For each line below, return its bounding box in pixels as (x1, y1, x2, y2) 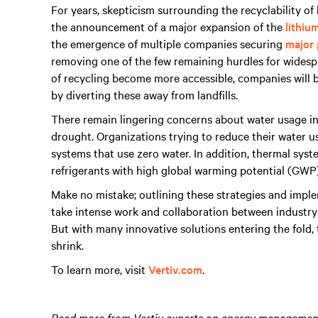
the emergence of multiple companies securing (51, 35, 285, 51)
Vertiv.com (148, 261, 202, 277)
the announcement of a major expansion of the (51, 18, 285, 34)
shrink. (51, 237, 84, 253)
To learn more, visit (51, 261, 148, 277)
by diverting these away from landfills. (51, 87, 238, 102)
